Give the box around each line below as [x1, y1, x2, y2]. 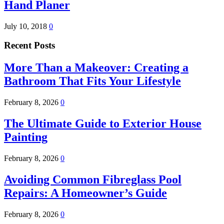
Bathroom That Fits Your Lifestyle [4, 74, 181, 88]
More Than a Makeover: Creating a [4, 61, 188, 74]
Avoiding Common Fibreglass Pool [4, 172, 181, 186]
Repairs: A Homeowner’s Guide [4, 186, 167, 199]
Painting [4, 130, 47, 144]
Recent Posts [4, 40, 55, 51]
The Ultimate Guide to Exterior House [4, 117, 201, 130]
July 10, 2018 [4, 21, 49, 30]
